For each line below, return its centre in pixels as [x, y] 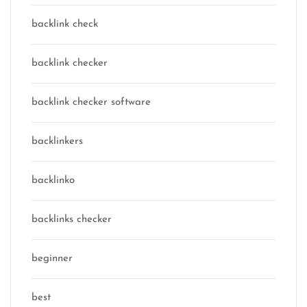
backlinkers [57, 142]
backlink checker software [91, 103]
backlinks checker [72, 220]
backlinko [53, 181]
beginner [52, 259]
